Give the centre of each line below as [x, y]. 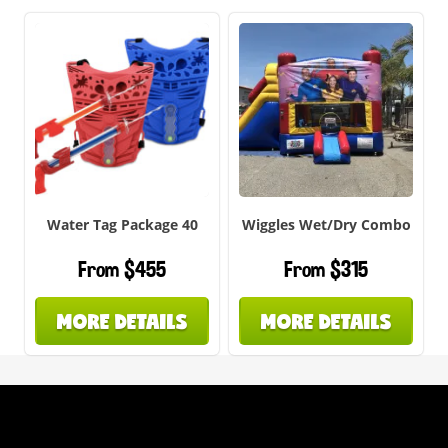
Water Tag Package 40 [122, 224]
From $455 [122, 270]
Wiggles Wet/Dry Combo [326, 224]
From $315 [326, 270]
